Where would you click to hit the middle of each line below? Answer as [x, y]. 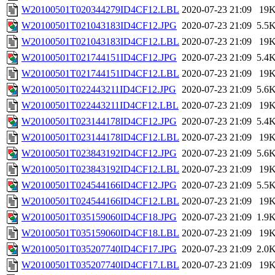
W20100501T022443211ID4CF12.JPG [99, 90]
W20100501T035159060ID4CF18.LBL [100, 233]
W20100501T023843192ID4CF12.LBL [100, 169]
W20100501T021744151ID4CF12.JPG [99, 58]
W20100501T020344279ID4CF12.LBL [100, 10]
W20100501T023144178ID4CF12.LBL [100, 137]
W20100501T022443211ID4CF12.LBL [100, 106]
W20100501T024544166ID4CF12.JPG [99, 185]
